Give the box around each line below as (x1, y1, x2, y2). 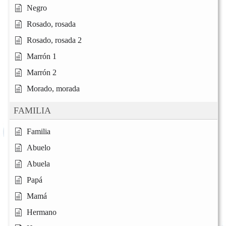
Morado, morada (27, 84, 80, 93)
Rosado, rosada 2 (27, 36, 82, 45)
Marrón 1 (27, 52, 56, 61)
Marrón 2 (27, 68, 56, 77)
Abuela (27, 159, 50, 168)
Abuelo (27, 143, 50, 152)
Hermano (27, 208, 56, 217)
